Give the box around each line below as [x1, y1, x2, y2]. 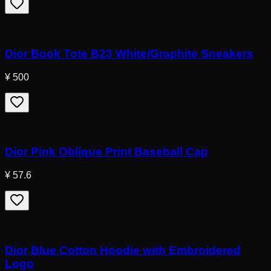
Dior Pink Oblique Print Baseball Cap [5, 145, 208, 158]
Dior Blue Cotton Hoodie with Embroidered [5, 243, 241, 256]
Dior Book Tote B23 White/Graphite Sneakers [5, 47, 253, 60]
